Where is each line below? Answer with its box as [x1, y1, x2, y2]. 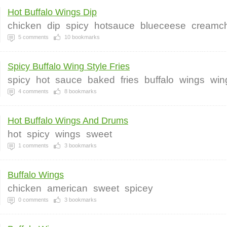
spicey [125, 183, 153, 194]
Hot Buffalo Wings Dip [8, 7, 97, 17]
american [47, 183, 88, 194]
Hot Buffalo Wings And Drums [8, 116, 128, 126]
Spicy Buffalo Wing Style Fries [8, 61, 130, 71]
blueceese [140, 20, 186, 31]
